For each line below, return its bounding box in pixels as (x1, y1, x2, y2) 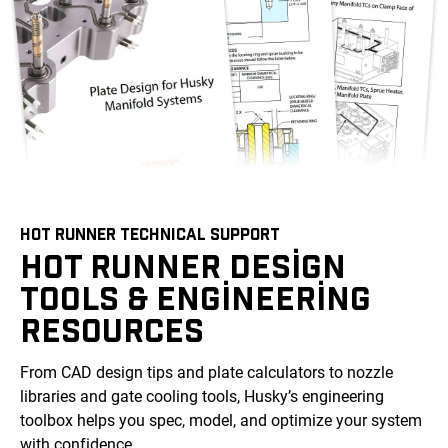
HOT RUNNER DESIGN (20, 246, 346, 285)
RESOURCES (20, 310, 204, 349)
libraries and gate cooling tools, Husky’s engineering (20, 387, 384, 407)
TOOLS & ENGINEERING (20, 278, 371, 317)
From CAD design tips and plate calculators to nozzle (20, 363, 393, 383)
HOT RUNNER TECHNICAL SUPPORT (20, 224, 280, 244)
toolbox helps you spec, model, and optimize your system (20, 411, 422, 431)
